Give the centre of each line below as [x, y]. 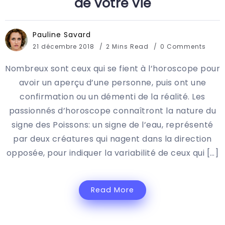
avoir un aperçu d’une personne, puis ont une [113, 83]
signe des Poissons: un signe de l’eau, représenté [113, 125]
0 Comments [183, 47]
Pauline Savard [62, 35]
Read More [113, 190]
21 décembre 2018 [64, 47]
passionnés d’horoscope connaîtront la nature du [113, 111]
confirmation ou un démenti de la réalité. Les [113, 97]
